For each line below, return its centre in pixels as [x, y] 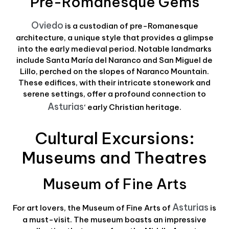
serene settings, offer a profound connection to [114, 94]
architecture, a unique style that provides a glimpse [114, 37]
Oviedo [47, 25]
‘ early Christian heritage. [133, 107]
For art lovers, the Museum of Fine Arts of [93, 208]
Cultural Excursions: [114, 138]
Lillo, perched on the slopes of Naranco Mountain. [114, 71]
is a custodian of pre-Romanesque [131, 26]
